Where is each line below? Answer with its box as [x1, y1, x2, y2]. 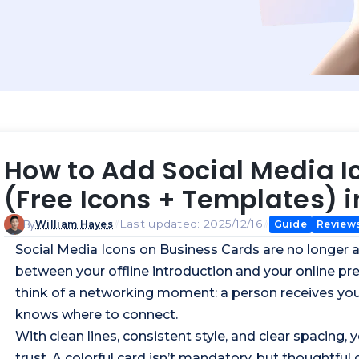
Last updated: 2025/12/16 [119, 217, 263, 231]
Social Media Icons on [15, 241, 159, 257]
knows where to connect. [15, 306, 178, 322]
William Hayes [35, 218, 114, 231]
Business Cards [159, 241, 260, 257]
